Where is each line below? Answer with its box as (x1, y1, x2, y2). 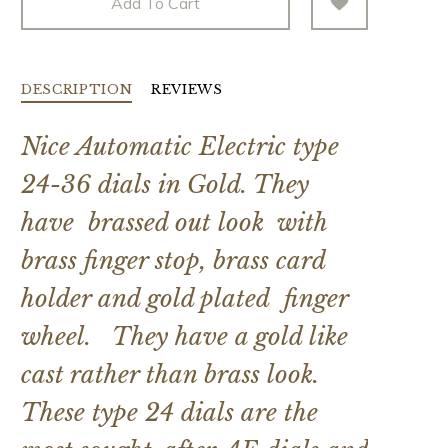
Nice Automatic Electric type (21, 132, 339, 162)
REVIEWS (151, 81, 223, 99)
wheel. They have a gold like (21, 322, 348, 352)
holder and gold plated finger (21, 284, 348, 314)
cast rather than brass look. (21, 360, 319, 390)
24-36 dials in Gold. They (21, 170, 309, 200)
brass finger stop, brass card (21, 246, 325, 276)
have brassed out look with (21, 208, 327, 238)
